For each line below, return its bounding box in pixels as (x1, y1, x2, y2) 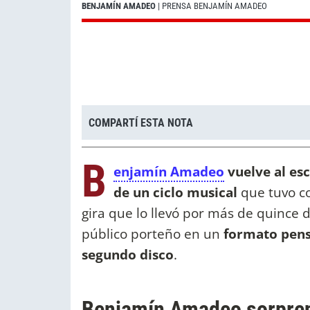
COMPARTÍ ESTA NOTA (89, 116, 193, 129)
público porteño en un (82, 224, 224, 244)
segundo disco (82, 245, 174, 264)
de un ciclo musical (113, 183, 241, 202)
